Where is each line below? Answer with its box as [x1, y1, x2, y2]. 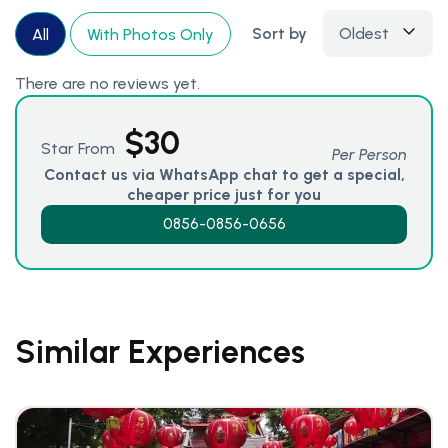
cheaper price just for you [127, 185, 321, 205]
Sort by [252, 23, 307, 43]
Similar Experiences [15, 333, 305, 372]
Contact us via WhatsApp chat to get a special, [43, 165, 405, 185]
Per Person [332, 145, 407, 165]
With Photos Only [87, 24, 214, 44]
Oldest [339, 24, 389, 44]
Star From [41, 139, 115, 159]
